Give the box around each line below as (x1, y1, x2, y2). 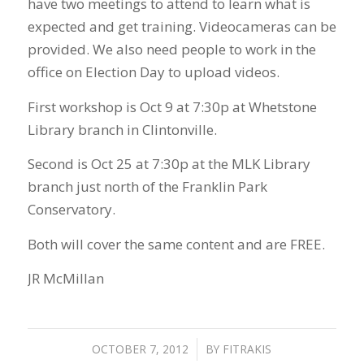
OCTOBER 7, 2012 (92, 340, 189, 357)
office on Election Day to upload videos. (27, 63, 279, 82)
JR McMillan (27, 269, 104, 288)
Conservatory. (27, 200, 115, 219)
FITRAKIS (223, 340, 272, 357)
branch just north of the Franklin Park (27, 177, 267, 197)
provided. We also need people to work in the (27, 40, 316, 59)
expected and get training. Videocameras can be (27, 17, 336, 37)
